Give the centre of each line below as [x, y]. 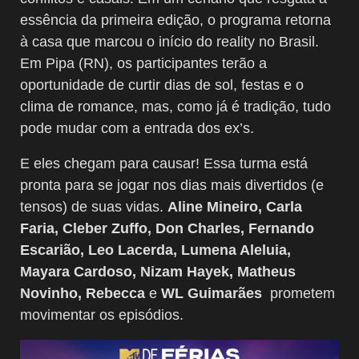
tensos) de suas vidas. [94, 206]
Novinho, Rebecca [85, 293]
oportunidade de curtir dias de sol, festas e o [162, 85]
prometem [298, 293]
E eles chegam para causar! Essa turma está [164, 163]
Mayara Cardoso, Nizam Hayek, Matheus [158, 271]
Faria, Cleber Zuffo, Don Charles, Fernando [167, 228]
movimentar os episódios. [102, 315]
